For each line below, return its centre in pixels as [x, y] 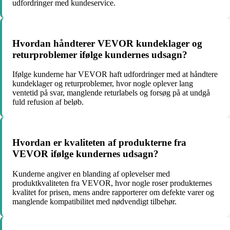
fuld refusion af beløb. [48, 102]
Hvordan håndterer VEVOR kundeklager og [107, 43]
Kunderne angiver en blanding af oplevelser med [91, 174]
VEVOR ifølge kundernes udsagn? [85, 154]
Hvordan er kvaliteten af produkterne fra [99, 143]
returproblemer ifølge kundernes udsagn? [100, 54]
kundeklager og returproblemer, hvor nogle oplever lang [103, 84]
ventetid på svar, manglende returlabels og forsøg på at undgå [111, 93]
